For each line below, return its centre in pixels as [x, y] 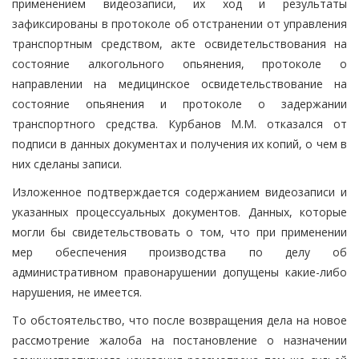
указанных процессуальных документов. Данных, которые [179, 212]
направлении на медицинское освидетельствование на [179, 83]
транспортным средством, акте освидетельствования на [179, 43]
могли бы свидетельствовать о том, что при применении [179, 232]
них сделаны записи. [67, 163]
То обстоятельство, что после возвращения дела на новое [179, 320]
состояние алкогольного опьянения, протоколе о [179, 63]
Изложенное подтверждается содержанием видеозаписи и [179, 192]
